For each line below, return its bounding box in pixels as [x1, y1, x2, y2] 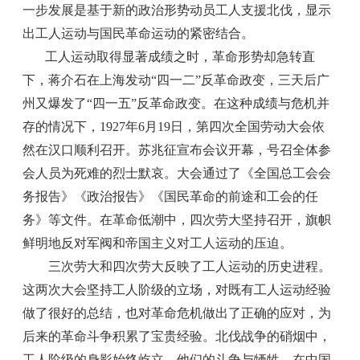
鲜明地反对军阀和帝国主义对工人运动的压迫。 [22, 235, 293, 250]
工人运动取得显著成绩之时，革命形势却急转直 [45, 49, 316, 63]
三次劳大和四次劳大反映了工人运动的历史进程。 [45, 259, 332, 273]
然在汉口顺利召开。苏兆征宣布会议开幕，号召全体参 [22, 142, 332, 157]
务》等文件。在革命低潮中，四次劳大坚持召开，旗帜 [22, 212, 332, 227]
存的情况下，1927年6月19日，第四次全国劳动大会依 [22, 119, 325, 133]
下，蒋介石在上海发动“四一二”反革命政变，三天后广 [22, 72, 330, 87]
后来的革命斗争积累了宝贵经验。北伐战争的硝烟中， [22, 329, 332, 343]
